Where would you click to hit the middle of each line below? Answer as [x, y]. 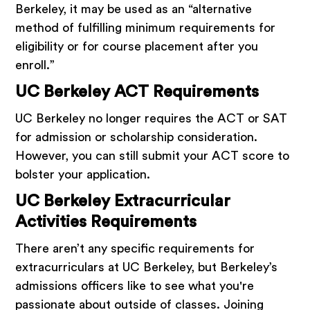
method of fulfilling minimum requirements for [146, 28]
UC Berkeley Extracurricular [123, 202]
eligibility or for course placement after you [137, 47]
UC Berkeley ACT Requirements [137, 92]
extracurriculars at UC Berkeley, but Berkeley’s [147, 267]
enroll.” [37, 65]
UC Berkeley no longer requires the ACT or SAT [152, 119]
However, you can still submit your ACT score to [153, 156]
